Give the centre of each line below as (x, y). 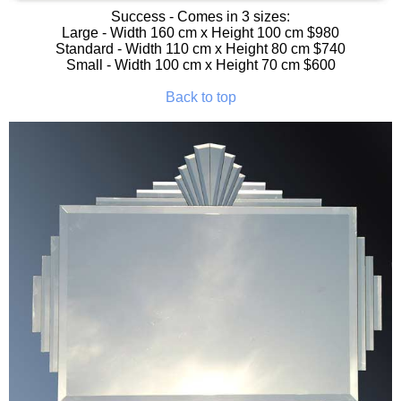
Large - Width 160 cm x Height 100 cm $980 (200, 32)
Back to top (200, 97)
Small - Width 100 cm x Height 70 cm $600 (200, 64)
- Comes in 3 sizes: (228, 16)
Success (138, 16)
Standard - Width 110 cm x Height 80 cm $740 (200, 48)
